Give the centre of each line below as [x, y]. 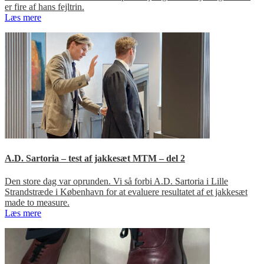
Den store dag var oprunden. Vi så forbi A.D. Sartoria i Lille [116, 181]
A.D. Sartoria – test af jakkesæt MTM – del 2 [95, 159]
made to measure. [37, 203]
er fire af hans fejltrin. [44, 6]
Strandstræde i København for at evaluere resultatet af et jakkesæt [126, 192]
